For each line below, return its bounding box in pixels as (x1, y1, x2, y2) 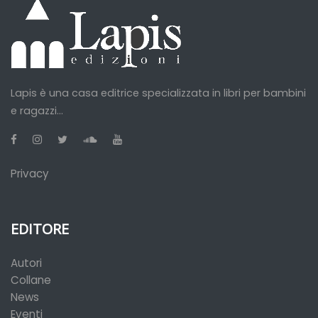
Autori (11, 256, 42, 270)
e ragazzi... (11, 104, 63, 118)
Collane (11, 273, 51, 287)
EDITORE (11, 219, 69, 238)
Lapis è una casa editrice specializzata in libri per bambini (11, 86, 306, 100)
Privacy (11, 166, 49, 181)
